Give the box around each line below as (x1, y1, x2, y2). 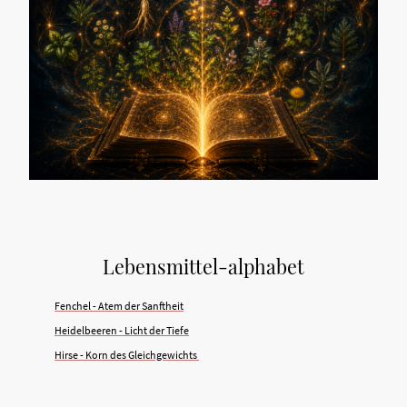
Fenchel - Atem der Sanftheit (55, 298, 184, 313)
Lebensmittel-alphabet (103, 253, 304, 280)
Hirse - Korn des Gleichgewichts (55, 348, 197, 362)
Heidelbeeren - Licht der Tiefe (55, 323, 189, 338)
